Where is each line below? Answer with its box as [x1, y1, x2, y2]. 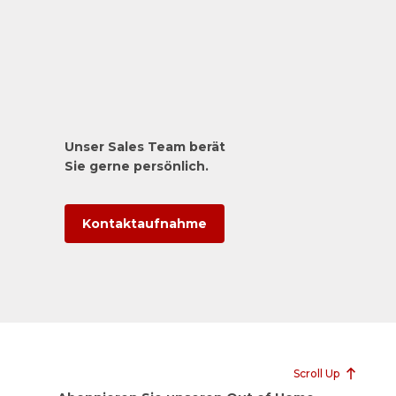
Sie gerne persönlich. [64, 158, 209, 175]
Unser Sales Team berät [64, 139, 225, 156]
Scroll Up [293, 367, 339, 381]
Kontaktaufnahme [81, 216, 207, 232]
